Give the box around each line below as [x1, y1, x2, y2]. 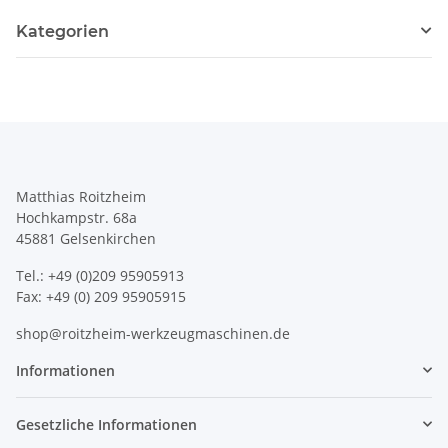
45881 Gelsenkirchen [16, 228, 156, 248]
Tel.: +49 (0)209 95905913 [16, 265, 184, 285]
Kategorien [16, 21, 109, 41]
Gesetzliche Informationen [16, 414, 197, 434]
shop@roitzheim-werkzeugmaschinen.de [16, 323, 290, 343]
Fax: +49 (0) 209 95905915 [16, 286, 186, 306]
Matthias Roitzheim [16, 186, 146, 206]
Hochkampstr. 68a [16, 207, 137, 227]
